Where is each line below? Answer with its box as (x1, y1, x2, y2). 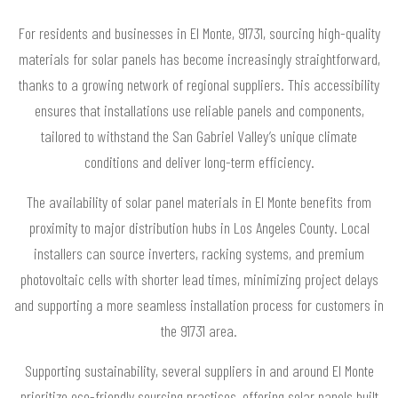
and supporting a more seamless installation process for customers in (14, 295, 384, 315)
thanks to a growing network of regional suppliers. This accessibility (19, 75, 379, 95)
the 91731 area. (161, 321, 237, 341)
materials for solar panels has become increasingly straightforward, (18, 49, 380, 69)
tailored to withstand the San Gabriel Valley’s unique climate (41, 126, 357, 147)
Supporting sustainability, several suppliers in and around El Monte (24, 361, 374, 381)
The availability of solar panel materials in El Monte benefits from (27, 192, 371, 212)
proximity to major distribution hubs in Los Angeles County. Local (28, 218, 370, 238)
